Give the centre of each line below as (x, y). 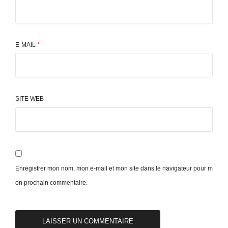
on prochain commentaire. (51, 182)
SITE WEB (30, 99)
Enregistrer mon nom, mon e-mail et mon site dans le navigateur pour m (114, 168)
